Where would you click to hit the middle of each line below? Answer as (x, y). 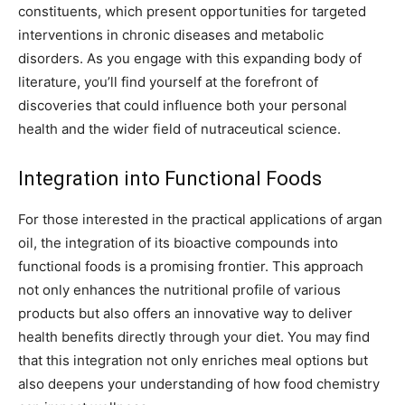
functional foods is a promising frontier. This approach (191, 267)
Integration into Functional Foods (170, 179)
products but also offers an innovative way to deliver (185, 314)
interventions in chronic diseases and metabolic (171, 35)
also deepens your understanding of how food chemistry (199, 384)
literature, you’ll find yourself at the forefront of (168, 82)
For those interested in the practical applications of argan (200, 220)
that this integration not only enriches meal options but (193, 361)
